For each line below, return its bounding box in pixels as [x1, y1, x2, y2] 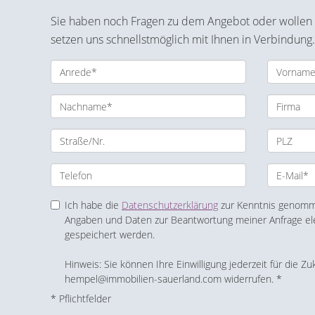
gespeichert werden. [65, 228, 155, 241]
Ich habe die [65, 198, 122, 212]
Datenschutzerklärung [122, 198, 218, 212]
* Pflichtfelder [51, 292, 111, 305]
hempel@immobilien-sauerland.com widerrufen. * [65, 272, 282, 285]
